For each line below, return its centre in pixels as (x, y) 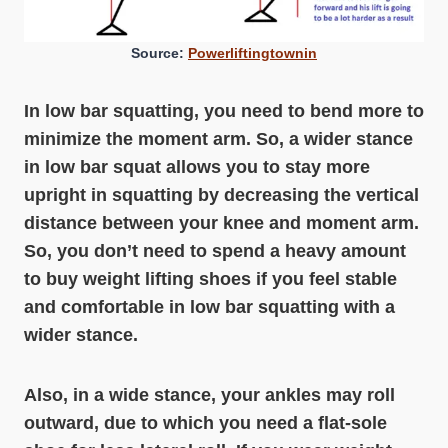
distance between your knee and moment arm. (221, 223)
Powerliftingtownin (252, 53)
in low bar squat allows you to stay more (197, 167)
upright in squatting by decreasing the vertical (221, 195)
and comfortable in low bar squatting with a (209, 307)
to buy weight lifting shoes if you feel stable (210, 279)
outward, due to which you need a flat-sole (205, 423)
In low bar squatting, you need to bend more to (224, 111)
